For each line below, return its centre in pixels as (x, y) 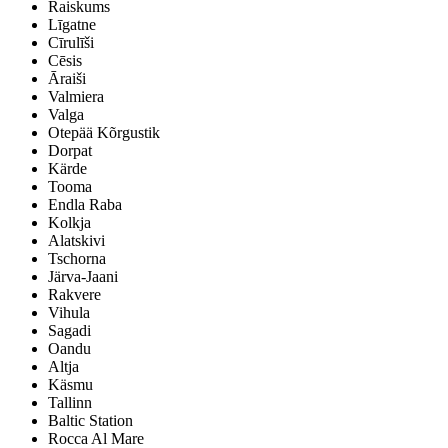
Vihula (69, 312)
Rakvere (74, 294)
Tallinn (70, 402)
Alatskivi (76, 240)
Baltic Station (90, 420)
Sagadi (69, 330)
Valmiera (76, 96)
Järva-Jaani (83, 276)
